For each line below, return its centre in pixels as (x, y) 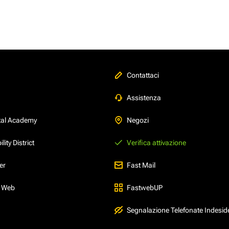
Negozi (138, 120)
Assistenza (144, 97)
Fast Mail (141, 165)
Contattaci (143, 75)
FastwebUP (145, 187)
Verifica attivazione (156, 142)
